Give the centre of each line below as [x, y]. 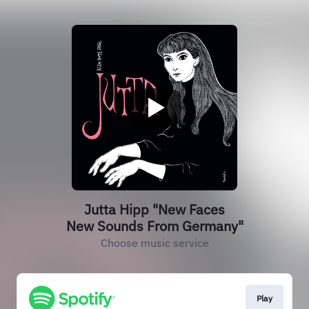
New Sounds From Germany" [154, 226]
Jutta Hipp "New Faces [154, 209]
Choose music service [154, 243]
